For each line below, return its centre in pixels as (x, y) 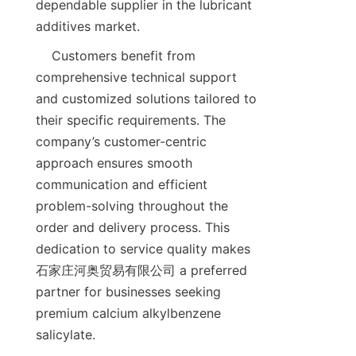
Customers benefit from (44, 56)
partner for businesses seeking (128, 292)
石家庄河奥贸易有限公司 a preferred (141, 271)
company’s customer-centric (121, 142)
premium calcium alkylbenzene (128, 313)
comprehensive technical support (136, 77)
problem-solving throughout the (132, 206)
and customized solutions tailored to (146, 99)
